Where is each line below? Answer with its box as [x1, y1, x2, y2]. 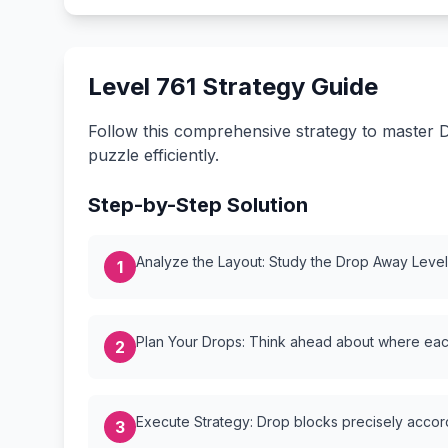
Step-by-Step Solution [88, 193, 308, 217]
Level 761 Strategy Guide [88, 72, 378, 101]
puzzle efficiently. [88, 145, 219, 165]
